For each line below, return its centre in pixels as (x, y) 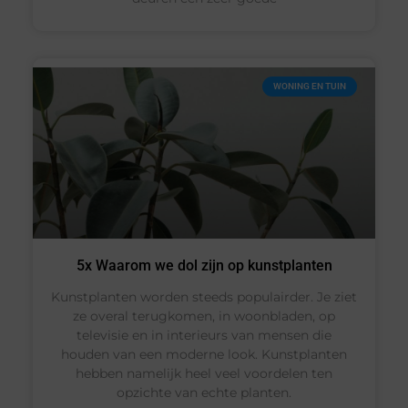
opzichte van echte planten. (204, 393)
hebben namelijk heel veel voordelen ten (204, 374)
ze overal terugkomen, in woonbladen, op (204, 316)
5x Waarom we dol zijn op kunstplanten (204, 266)
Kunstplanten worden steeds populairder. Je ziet (204, 297)
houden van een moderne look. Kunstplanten (204, 355)
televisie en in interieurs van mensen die (204, 336)
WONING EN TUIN (310, 86)
